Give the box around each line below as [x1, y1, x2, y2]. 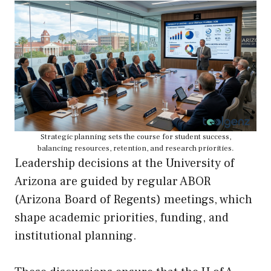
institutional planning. [15, 228, 137, 244]
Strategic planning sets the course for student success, [40, 132, 231, 142]
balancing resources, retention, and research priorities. [37, 143, 234, 154]
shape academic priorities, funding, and [15, 210, 229, 226]
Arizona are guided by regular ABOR [15, 174, 211, 190]
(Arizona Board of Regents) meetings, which [15, 192, 252, 208]
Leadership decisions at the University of [15, 155, 234, 172]
